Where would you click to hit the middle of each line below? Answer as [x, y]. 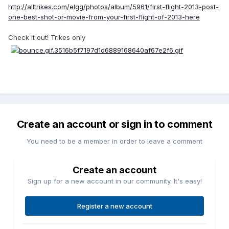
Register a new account [114, 206]
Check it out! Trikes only [47, 38]
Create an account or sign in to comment [114, 124]
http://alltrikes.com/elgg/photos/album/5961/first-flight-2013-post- [113, 7]
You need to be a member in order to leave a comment [114, 141]
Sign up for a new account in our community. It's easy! [114, 181]
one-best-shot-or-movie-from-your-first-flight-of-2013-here [104, 17]
